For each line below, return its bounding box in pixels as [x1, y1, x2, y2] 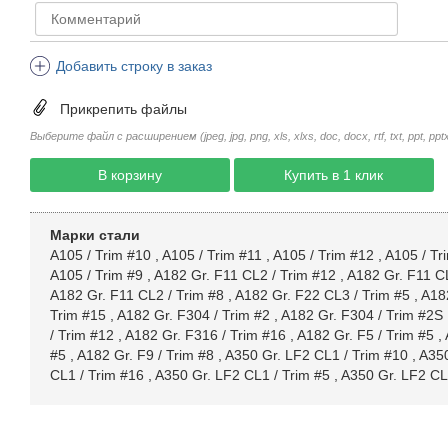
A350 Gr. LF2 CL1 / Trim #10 [224, 347, 408, 363]
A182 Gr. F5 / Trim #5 [296, 327, 434, 343]
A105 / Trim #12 [272, 247, 374, 263]
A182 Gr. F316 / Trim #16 [124, 327, 286, 343]
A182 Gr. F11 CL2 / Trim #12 [153, 267, 336, 283]
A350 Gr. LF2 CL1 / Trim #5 [154, 367, 330, 383]
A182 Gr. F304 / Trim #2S [280, 307, 443, 323]
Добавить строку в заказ [55, 58, 212, 74]
